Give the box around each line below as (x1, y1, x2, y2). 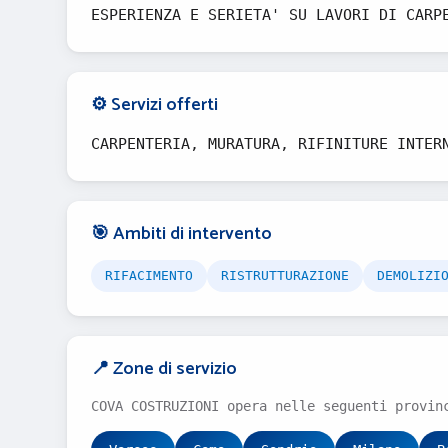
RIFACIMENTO (105, 268, 193, 283)
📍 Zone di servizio (91, 354, 237, 384)
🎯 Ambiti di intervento (91, 219, 272, 249)
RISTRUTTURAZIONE (221, 268, 349, 283)
